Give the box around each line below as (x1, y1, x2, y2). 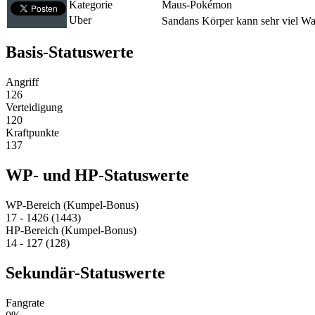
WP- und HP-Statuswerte (6, 166, 189, 185)
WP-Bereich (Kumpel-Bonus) (6, 199, 139, 212)
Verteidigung (6, 101, 63, 114)
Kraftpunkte (6, 127, 59, 139)
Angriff (6, 76, 39, 89)
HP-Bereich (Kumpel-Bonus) (6, 224, 136, 237)
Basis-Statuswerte (6, 43, 134, 62)
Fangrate (6, 296, 44, 309)
